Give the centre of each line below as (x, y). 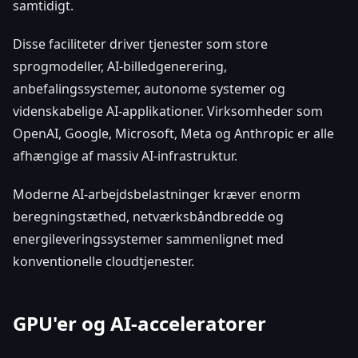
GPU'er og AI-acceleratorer (139, 324)
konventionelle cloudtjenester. (103, 262)
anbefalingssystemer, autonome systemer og (149, 89)
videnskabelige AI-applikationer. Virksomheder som (168, 111)
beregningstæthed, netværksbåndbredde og (148, 217)
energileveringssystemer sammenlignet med (148, 239)
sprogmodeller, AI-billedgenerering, (120, 67)
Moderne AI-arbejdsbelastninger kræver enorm (157, 195)
